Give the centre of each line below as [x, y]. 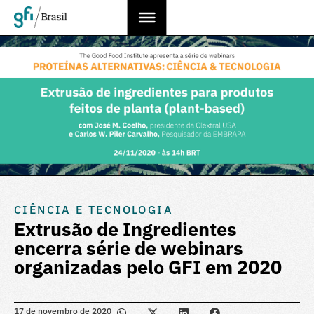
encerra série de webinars [129, 248]
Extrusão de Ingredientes [125, 229]
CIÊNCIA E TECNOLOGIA [94, 210]
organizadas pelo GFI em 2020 [148, 267]
